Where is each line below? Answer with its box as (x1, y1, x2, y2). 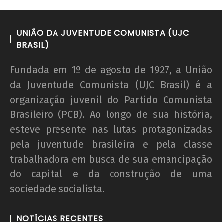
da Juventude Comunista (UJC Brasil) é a (10, 78, 212, 91)
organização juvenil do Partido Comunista (10, 93, 212, 106)
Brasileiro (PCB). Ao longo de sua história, (10, 108, 212, 120)
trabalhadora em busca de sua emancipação (10, 153, 212, 165)
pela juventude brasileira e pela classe (10, 138, 212, 150)
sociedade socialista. (10, 182, 105, 195)
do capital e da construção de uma (10, 167, 212, 180)
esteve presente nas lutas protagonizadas (10, 123, 212, 135)
